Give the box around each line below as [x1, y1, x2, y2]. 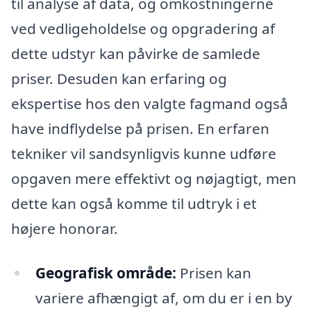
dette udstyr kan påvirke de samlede [11, 44, 260, 64]
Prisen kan [176, 262, 251, 283]
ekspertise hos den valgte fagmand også [11, 94, 288, 114]
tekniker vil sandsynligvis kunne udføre [11, 144, 276, 164]
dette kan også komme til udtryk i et [11, 194, 257, 214]
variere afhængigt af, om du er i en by [35, 287, 292, 308]
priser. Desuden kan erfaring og [11, 69, 227, 89]
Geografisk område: [35, 262, 176, 283]
